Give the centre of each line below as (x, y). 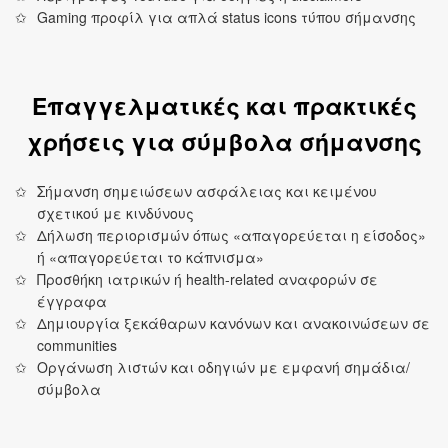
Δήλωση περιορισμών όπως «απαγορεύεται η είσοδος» (232, 235)
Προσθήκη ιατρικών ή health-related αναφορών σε (208, 279)
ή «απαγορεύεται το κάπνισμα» (151, 257)
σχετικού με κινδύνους (116, 213)
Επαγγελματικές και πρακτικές (224, 106)
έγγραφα (72, 301)
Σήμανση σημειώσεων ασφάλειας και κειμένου (207, 191)
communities (77, 345)
